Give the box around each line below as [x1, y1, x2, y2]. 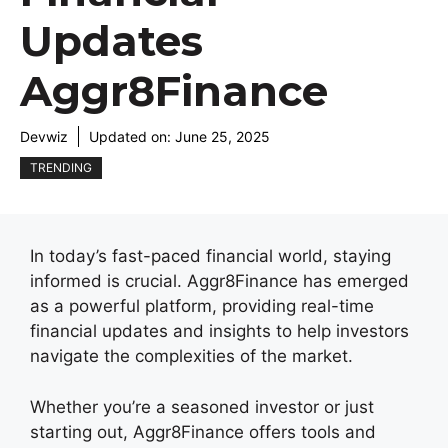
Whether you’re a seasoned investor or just [30, 396, 374, 417]
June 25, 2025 [175, 128, 270, 145]
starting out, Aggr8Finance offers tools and [30, 421, 376, 442]
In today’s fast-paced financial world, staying [30, 246, 391, 266]
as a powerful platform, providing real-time [30, 296, 374, 316]
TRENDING [30, 160, 92, 175]
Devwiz [20, 128, 68, 145]
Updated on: [89, 128, 175, 145]
